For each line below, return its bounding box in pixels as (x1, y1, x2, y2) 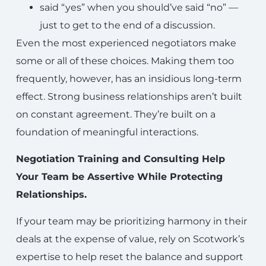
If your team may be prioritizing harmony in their (16, 215, 247, 227)
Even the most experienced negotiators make (16, 37, 236, 49)
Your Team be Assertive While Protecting (16, 170, 223, 182)
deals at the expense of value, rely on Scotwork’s (16, 233, 245, 245)
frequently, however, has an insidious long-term (16, 72, 242, 84)
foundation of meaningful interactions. (16, 126, 198, 138)
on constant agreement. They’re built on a (16, 108, 216, 120)
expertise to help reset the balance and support (16, 251, 243, 262)
